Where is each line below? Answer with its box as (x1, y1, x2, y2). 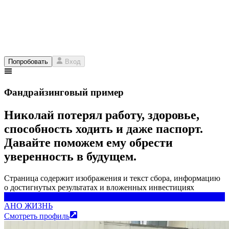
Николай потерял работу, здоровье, (4, 108, 199, 122)
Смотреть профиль (4, 211, 70, 220)
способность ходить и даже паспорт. (4, 122, 203, 135)
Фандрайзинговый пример (4, 87, 124, 98)
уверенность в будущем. (4, 149, 136, 163)
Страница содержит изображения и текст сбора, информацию (4, 173, 220, 182)
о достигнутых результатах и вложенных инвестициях (4, 182, 194, 192)
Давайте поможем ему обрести (4, 135, 173, 149)
